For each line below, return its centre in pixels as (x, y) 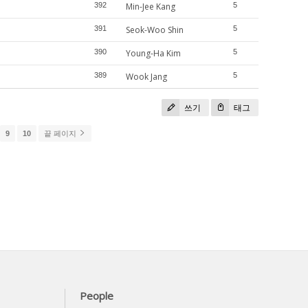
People (97, 296)
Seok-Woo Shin (156, 30)
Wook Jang (147, 77)
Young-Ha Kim (154, 53)
